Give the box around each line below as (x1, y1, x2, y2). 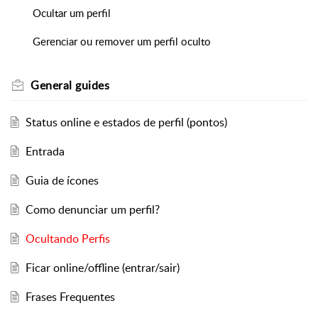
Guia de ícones (25, 172, 99, 189)
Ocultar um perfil (33, 6, 111, 21)
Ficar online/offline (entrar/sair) (25, 260, 180, 276)
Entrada (25, 143, 65, 160)
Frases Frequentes (25, 289, 115, 305)
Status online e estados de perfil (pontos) (25, 114, 227, 131)
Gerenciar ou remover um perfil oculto (33, 34, 211, 49)
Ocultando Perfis (25, 231, 110, 247)
